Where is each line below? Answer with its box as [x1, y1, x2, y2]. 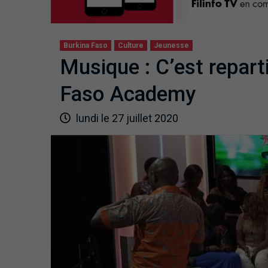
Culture [117, 41, 144, 50]
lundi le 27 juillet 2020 [73, 112, 178, 125]
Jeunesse [153, 41, 189, 50]
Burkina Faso [63, 41, 108, 50]
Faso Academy [59, 82, 196, 107]
